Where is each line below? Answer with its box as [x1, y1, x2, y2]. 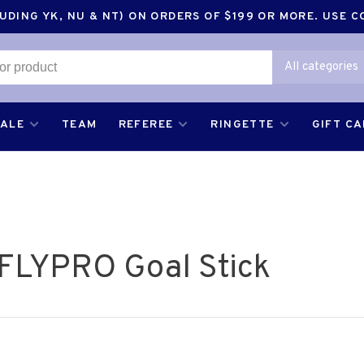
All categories [284, 59, 358, 75]
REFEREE [118, 118, 174, 132]
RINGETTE [210, 118, 275, 132]
